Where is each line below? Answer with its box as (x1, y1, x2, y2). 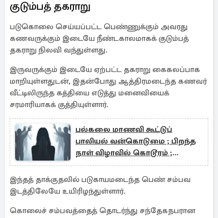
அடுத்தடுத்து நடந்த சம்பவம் (75, 160, 179, 169)
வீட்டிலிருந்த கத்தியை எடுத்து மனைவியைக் (10, 88, 169, 98)
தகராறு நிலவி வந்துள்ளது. (10, 45, 108, 55)
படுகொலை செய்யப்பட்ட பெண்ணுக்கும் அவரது (10, 22, 188, 32)
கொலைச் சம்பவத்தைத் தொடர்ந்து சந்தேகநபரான (10, 206, 195, 216)
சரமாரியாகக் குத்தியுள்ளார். (10, 100, 109, 109)
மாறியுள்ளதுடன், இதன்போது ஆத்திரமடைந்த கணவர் (10, 76, 207, 86)
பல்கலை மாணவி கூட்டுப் (75, 125, 172, 134)
